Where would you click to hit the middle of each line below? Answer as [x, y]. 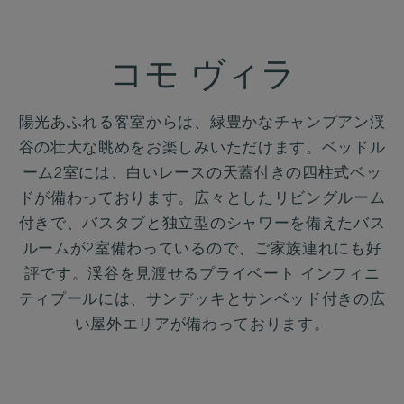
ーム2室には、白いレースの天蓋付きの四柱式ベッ [202, 174]
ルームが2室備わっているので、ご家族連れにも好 [202, 250]
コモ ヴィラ [202, 78]
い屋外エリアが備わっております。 [202, 326]
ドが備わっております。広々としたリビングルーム [202, 200]
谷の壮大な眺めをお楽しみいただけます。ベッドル [202, 149]
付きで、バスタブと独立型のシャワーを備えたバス [202, 225]
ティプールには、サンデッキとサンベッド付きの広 [202, 301]
